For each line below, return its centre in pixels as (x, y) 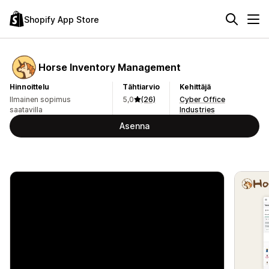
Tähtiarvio (141, 87)
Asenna (134, 126)
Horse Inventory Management (110, 67)
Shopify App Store (62, 19)
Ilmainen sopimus (40, 99)
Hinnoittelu (29, 87)
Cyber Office (202, 99)
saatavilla (26, 110)
